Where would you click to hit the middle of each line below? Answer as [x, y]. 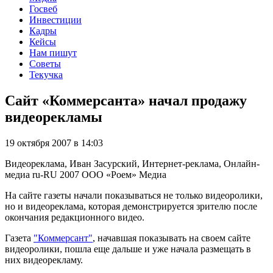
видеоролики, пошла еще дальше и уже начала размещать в [128, 249]
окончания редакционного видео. [75, 217]
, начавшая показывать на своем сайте [172, 238]
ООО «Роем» [109, 174]
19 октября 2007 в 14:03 [54, 143]
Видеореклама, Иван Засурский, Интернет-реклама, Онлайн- [132, 163]
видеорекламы [54, 117]
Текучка [46, 74]
